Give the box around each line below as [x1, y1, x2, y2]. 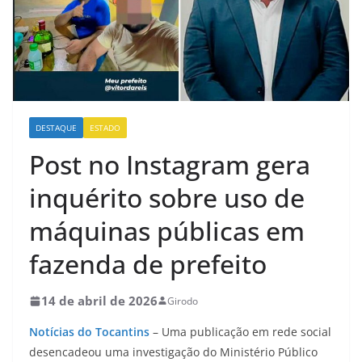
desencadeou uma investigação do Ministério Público [29, 343, 318, 360]
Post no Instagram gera [29, 146, 310, 182]
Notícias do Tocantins [29, 323, 149, 339]
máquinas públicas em [29, 213, 305, 248]
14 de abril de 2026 [41, 292, 158, 309]
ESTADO [90, 121, 120, 133]
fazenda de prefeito [29, 246, 267, 281]
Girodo [167, 293, 198, 308]
